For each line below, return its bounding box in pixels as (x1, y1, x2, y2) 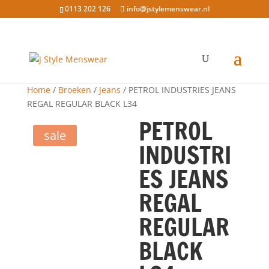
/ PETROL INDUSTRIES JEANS (120, 84, 236, 95)
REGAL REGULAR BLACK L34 (26, 98, 137, 109)
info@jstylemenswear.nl (126, 4, 210, 14)
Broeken (58, 84, 91, 95)
